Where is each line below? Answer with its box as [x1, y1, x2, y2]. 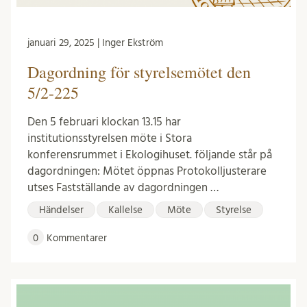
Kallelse [108, 205, 143, 216]
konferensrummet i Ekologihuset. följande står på [27, 149, 272, 161]
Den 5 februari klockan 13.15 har [27, 116, 181, 128]
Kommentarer [44, 233, 107, 244]
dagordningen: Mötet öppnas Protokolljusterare [27, 165, 267, 177]
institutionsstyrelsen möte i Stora [27, 132, 192, 145]
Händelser [39, 205, 84, 216]
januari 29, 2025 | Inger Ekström [27, 38, 163, 49]
